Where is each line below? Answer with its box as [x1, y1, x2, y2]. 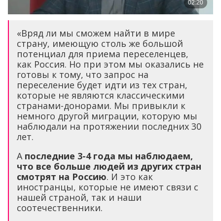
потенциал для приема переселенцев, [17, 47, 188, 60]
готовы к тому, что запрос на [17, 68, 148, 80]
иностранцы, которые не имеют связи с [17, 181, 198, 193]
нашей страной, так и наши [17, 191, 142, 203]
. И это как [107, 170, 153, 183]
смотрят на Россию [17, 170, 107, 183]
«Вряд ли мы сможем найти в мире [17, 27, 175, 39]
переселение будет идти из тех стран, [17, 78, 187, 91]
